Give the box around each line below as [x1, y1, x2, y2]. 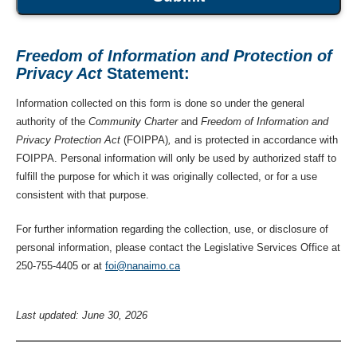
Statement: [102, 65, 190, 82]
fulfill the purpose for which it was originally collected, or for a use [16, 171, 317, 182]
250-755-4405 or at [16, 259, 105, 272]
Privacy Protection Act [16, 134, 124, 146]
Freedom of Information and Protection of [16, 47, 332, 65]
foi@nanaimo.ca [105, 259, 180, 272]
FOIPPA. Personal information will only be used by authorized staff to [16, 152, 336, 164]
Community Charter [85, 116, 178, 127]
